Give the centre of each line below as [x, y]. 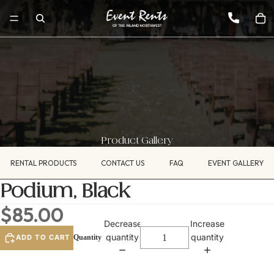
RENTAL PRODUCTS [43, 163]
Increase [207, 224]
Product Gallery [137, 141]
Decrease [123, 224]
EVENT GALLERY [235, 163]
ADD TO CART [43, 237]
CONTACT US [123, 163]
